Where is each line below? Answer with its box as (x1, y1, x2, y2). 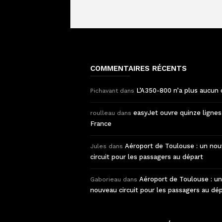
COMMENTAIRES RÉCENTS (90, 64, 187, 73)
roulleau (90, 110, 115, 117)
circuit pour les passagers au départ (90, 153, 203, 161)
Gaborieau (90, 176, 121, 183)
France (90, 120, 111, 128)
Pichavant (90, 87, 118, 95)
